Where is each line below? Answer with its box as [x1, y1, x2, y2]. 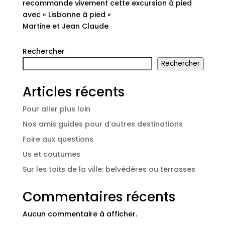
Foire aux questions [22, 134, 93, 144]
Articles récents [22, 83, 125, 101]
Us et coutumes [22, 149, 80, 159]
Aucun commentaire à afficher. [22, 209, 137, 219]
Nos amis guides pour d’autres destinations [22, 119, 183, 129]
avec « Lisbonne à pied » [22, 10, 111, 20]
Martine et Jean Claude [22, 21, 108, 31]
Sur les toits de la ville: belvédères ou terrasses [22, 164, 195, 174]
